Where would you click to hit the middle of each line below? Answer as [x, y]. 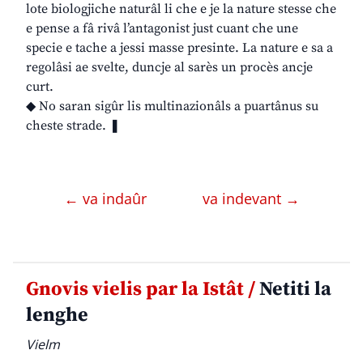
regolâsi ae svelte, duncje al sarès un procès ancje [169, 68]
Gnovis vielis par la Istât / [141, 290]
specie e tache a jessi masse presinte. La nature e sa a [179, 48]
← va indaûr [107, 199]
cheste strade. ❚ [73, 126]
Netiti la [293, 290]
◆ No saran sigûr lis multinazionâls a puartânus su [172, 107]
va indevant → [251, 199]
